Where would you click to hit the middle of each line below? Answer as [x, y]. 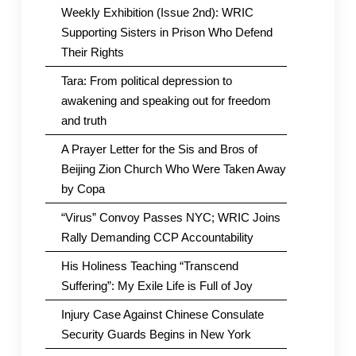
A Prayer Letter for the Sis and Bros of [159, 149]
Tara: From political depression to [146, 81]
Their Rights [92, 52]
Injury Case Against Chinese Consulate [162, 315]
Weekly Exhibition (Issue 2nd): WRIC [157, 13]
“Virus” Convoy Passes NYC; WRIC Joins [170, 218]
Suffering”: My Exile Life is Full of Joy [157, 286]
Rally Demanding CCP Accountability [157, 238]
